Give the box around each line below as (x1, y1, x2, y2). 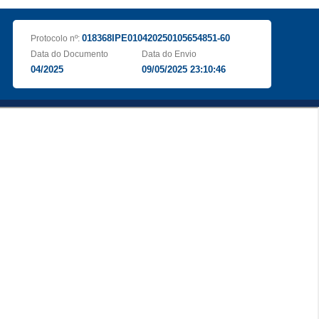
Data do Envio (142, 49, 197, 59)
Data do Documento (30, 49, 108, 59)
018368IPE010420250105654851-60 (81, 33, 230, 43)
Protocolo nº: (30, 33, 82, 43)
